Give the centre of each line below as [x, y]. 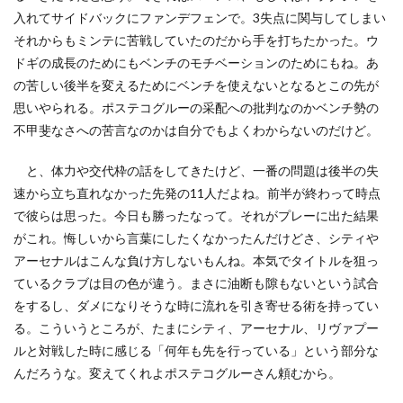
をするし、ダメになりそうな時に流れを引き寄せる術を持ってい [196, 305]
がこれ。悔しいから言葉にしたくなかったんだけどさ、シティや [196, 238]
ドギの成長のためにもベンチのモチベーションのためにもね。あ [196, 63]
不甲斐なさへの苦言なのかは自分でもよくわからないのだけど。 [196, 130]
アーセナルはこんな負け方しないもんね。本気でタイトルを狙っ [196, 260]
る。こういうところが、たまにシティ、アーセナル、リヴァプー [196, 328]
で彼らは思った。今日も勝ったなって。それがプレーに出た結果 [196, 215]
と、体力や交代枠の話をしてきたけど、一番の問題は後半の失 [196, 170]
